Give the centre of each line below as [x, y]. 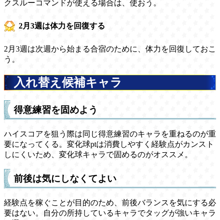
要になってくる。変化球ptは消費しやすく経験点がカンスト [109, 144]
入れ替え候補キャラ [68, 83]
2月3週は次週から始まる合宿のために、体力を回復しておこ [110, 49]
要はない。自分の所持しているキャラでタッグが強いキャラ [110, 213]
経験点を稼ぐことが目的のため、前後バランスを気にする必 [110, 203]
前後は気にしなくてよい [65, 179]
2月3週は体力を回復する [62, 26]
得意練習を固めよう [56, 110]
